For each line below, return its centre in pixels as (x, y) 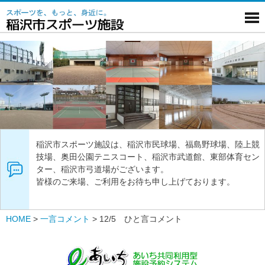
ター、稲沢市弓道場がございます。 (102, 169)
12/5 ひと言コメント (141, 219)
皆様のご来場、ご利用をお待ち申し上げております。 (135, 181)
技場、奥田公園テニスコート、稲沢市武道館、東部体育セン (148, 156)
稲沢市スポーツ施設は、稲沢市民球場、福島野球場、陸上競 (148, 144)
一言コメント (65, 219)
